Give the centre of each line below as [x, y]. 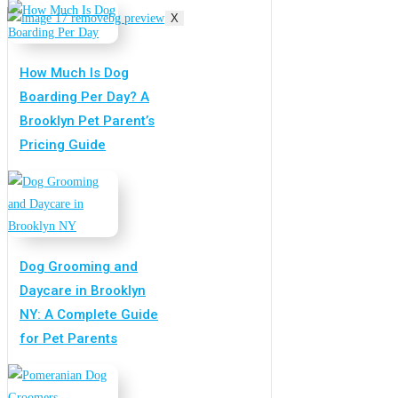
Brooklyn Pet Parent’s [87, 121]
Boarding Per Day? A [84, 97]
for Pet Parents [68, 339]
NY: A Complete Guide [89, 315]
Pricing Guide [63, 145]
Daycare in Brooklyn [83, 291]
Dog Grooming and [79, 267]
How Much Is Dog [74, 73]
